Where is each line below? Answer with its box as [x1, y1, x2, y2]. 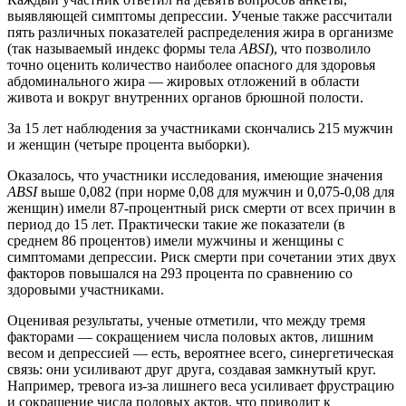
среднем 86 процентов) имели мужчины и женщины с [7, 232, 343, 248]
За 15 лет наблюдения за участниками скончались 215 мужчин [7, 120, 393, 136]
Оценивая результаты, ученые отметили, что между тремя [7, 312, 365, 328]
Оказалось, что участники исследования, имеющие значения [7, 167, 382, 183]
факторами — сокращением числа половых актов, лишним [7, 328, 373, 344]
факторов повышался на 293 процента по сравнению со [7, 265, 353, 281]
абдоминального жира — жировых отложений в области [7, 72, 360, 89]
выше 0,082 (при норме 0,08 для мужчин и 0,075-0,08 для [37, 183, 394, 199]
